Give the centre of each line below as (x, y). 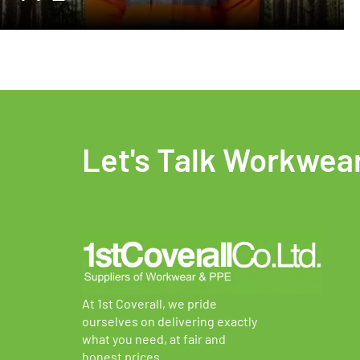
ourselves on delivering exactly (170, 321)
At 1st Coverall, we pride (149, 304)
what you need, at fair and (154, 339)
